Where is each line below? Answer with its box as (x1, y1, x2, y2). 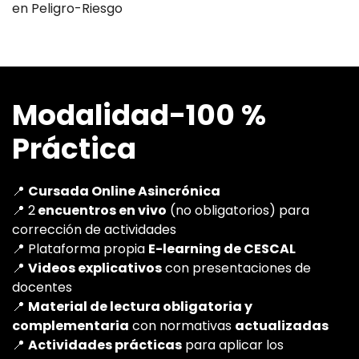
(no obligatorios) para (167, 200, 309, 220)
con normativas (129, 316, 235, 335)
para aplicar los (182, 335, 284, 354)
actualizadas (235, 316, 329, 335)
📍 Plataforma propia (12, 239, 148, 258)
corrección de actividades (12, 220, 176, 239)
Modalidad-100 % (12, 95, 266, 135)
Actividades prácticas (28, 335, 182, 354)
